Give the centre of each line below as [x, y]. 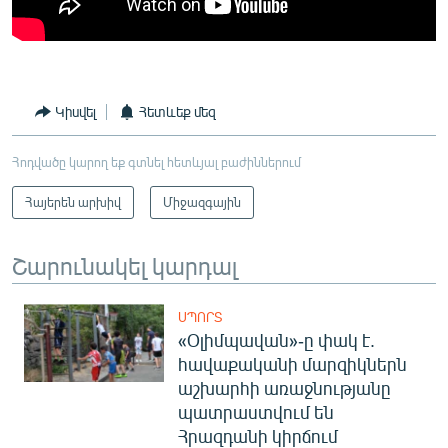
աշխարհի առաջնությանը [284, 387]
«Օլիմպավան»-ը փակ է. [276, 339]
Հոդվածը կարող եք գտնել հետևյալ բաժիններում [156, 161]
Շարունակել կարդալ [124, 264]
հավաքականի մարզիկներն [292, 363]
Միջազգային [202, 201]
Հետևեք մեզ [177, 111]
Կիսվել [75, 111]
